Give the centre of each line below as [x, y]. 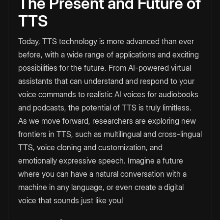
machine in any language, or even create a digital [101, 187]
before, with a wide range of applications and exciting [109, 55]
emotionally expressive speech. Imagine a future [101, 161]
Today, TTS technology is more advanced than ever [106, 41]
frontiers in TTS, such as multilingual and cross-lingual [110, 134]
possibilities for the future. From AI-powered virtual [105, 68]
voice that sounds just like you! [71, 201]
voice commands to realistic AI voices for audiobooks [108, 95]
